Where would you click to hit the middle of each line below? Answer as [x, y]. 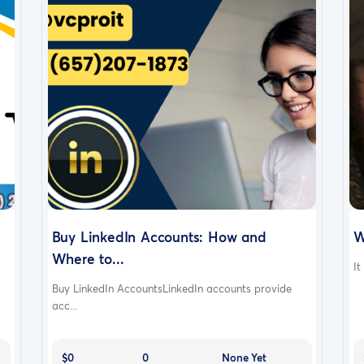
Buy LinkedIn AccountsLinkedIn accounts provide [171, 288]
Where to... [88, 258]
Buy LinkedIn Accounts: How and [159, 236]
